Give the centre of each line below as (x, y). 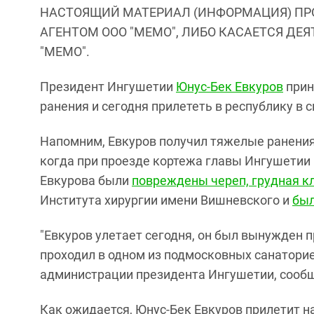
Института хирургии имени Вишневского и (166, 200)
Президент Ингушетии (108, 87)
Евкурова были (86, 180)
